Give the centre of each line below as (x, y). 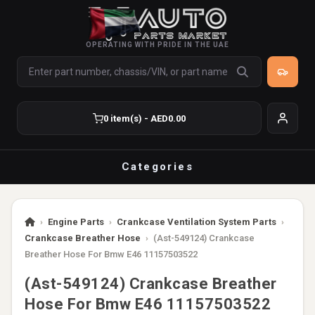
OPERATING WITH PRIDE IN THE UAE (157, 45)
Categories (157, 167)
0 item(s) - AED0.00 (144, 118)
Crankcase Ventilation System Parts (197, 222)
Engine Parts (76, 222)
